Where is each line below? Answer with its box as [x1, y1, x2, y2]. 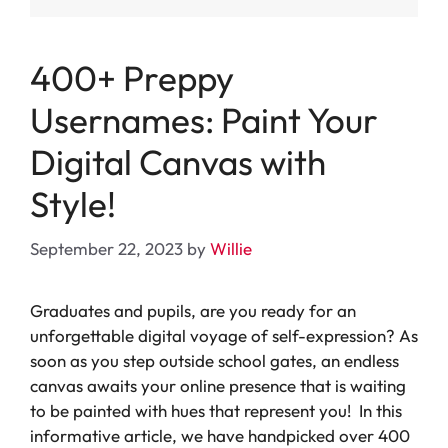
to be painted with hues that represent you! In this [30, 399, 402, 421]
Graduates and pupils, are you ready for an [30, 299, 356, 321]
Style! [30, 182, 116, 227]
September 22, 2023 [30, 237, 183, 259]
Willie [210, 237, 252, 259]
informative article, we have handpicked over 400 [30, 424, 410, 446]
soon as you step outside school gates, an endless [30, 349, 399, 371]
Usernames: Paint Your [30, 98, 378, 143]
